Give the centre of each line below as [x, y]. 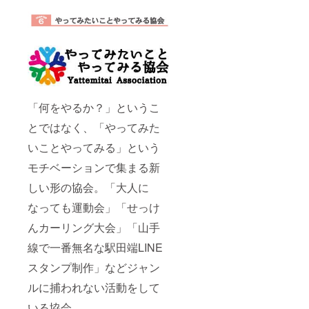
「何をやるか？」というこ [94, 107]
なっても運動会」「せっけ [94, 207]
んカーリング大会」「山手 [94, 227]
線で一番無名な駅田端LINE [95, 247]
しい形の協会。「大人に [88, 187]
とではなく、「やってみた [94, 127]
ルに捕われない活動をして [94, 287]
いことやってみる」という [94, 147]
